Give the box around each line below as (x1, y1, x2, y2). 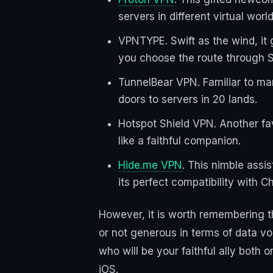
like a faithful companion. (118, 135, 241, 147)
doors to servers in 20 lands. (118, 93, 257, 106)
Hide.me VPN (118, 159, 182, 172)
